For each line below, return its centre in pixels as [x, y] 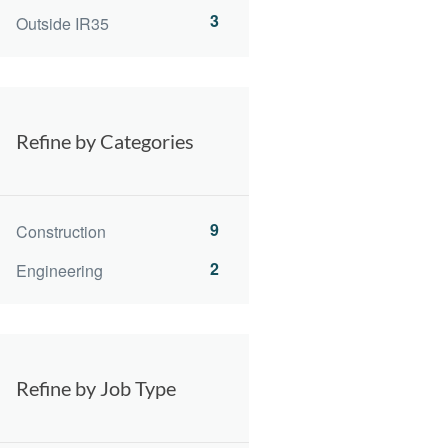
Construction [61, 231]
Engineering [59, 271]
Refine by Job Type [96, 388]
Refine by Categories [105, 140]
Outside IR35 [62, 23]
